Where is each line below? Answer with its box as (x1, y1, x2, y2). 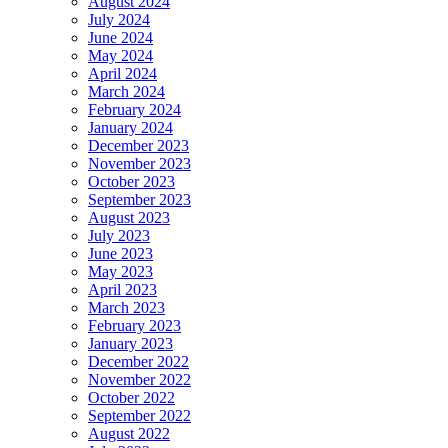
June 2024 (88, 29, 153, 47)
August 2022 (88, 425, 170, 443)
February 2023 (88, 317, 181, 335)
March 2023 (88, 299, 165, 317)
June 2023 (88, 245, 153, 263)
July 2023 (88, 227, 150, 245)
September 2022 (88, 407, 191, 425)
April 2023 (88, 281, 157, 299)
